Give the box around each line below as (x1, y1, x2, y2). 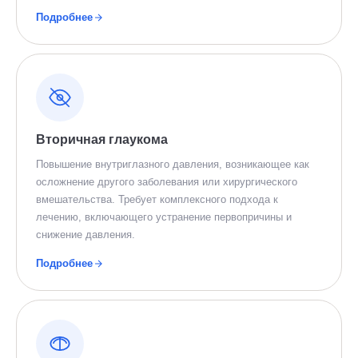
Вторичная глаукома (36, 133, 168, 146)
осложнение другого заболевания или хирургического (36, 176, 297, 188)
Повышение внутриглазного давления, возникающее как (36, 158, 309, 170)
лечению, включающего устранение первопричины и (36, 211, 292, 223)
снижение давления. (36, 229, 135, 241)
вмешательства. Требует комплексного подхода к (36, 193, 278, 205)
